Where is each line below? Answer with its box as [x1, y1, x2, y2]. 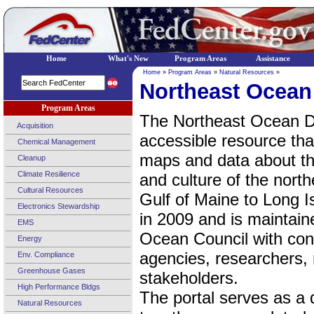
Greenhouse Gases [15, 266, 86, 275]
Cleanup [15, 153, 46, 162]
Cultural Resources [15, 185, 83, 194]
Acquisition [15, 121, 53, 130]
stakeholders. [139, 268, 238, 287]
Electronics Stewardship [15, 201, 100, 210]
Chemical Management [15, 137, 95, 146]
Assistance [255, 55, 290, 62]
